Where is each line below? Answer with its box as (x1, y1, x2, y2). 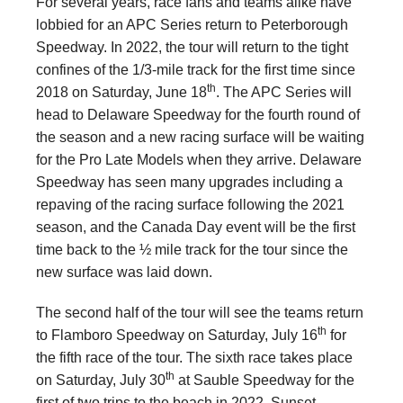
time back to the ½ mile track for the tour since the (36, 241, 348, 257)
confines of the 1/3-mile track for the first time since (36, 61, 355, 77)
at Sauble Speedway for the (175, 372, 354, 388)
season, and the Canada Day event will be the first (36, 219, 355, 235)
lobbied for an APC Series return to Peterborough (36, 16, 348, 32)
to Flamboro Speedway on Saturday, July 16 (36, 327, 318, 343)
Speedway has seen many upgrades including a (36, 174, 343, 190)
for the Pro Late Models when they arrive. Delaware (36, 151, 362, 167)
